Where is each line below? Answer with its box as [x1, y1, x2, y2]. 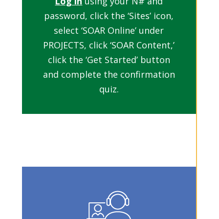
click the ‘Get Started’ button [47, 54, 170, 66]
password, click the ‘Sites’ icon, [44, 10, 174, 22]
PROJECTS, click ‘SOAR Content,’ [43, 39, 175, 51]
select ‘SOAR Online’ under [54, 24, 164, 37]
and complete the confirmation [43, 68, 175, 81]
